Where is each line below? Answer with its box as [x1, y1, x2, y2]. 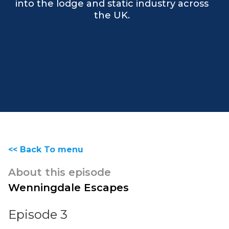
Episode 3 [8, 207, 67, 222]
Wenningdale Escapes [8, 181, 129, 194]
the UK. [94, 9, 130, 21]
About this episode [8, 166, 111, 178]
